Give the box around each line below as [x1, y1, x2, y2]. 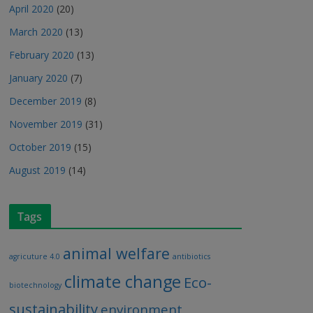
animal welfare [63, 243, 170, 263]
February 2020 [9, 48, 74, 61]
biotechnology [9, 280, 61, 290]
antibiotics [173, 252, 210, 261]
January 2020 [9, 71, 68, 85]
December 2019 [9, 94, 82, 108]
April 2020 [9, 2, 54, 15]
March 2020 [9, 25, 63, 38]
